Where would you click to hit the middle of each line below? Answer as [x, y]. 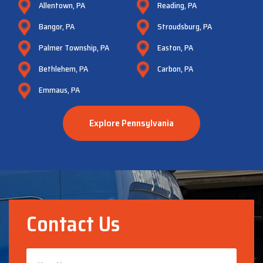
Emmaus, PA [59, 90]
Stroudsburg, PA [185, 26]
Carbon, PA [175, 68]
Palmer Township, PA [74, 47]
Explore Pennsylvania [131, 123]
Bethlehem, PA [63, 68]
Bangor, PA [57, 26]
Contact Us [73, 224]
